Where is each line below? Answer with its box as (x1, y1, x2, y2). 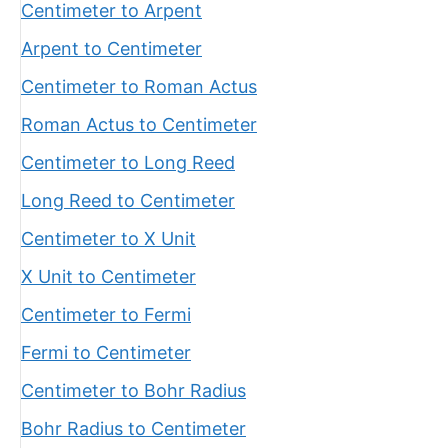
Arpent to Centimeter (21, 38, 202, 59)
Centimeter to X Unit (21, 228, 196, 249)
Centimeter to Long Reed (21, 152, 235, 173)
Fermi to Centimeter (21, 342, 191, 363)
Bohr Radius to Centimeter (21, 418, 246, 439)
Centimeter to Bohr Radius (21, 380, 246, 401)
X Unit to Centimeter (21, 266, 196, 287)
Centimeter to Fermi (21, 304, 191, 325)
